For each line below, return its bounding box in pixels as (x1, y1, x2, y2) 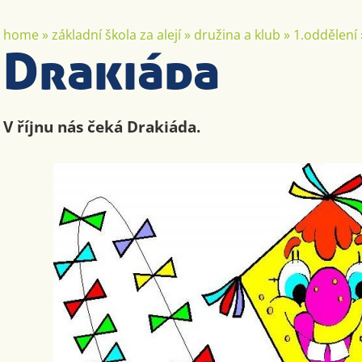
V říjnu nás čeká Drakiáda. (3, 116, 201, 138)
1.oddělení (293, 26, 358, 44)
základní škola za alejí (52, 26, 182, 44)
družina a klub (194, 26, 281, 44)
